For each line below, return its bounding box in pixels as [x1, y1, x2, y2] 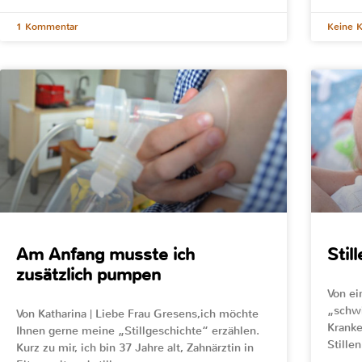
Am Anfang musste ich [16, 243, 195, 267]
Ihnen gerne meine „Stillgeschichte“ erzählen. [16, 323, 259, 339]
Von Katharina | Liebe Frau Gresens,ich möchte [16, 306, 259, 322]
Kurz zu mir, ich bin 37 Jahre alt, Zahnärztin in [16, 340, 254, 356]
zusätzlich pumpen [16, 263, 161, 287]
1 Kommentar [16, 19, 78, 33]
